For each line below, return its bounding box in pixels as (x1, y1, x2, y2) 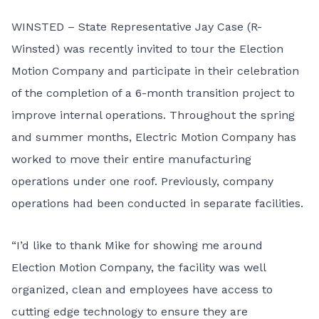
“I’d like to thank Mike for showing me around (11, 239, 263, 252)
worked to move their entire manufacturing (11, 152, 251, 166)
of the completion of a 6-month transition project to (11, 86, 295, 100)
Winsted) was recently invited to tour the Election (11, 42, 283, 56)
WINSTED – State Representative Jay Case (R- (11, 20, 262, 33)
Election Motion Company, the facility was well (11, 261, 266, 274)
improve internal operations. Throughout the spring (11, 108, 295, 122)
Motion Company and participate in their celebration (11, 64, 299, 78)
